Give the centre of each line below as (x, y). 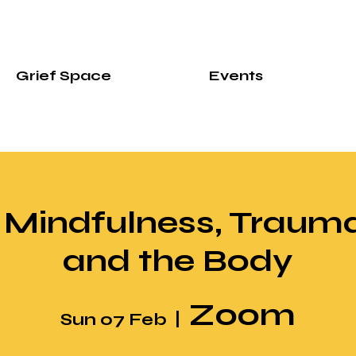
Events (236, 75)
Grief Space (63, 75)
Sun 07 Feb (114, 319)
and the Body (178, 261)
